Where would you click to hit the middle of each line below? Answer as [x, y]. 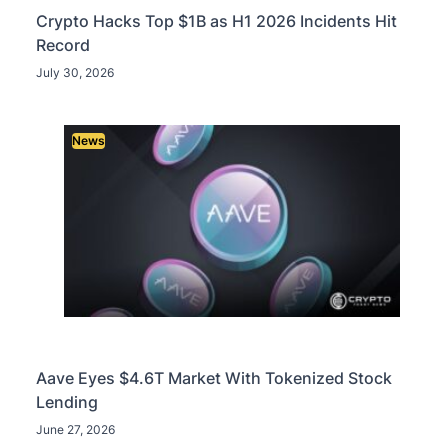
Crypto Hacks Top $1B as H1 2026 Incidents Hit [216, 21]
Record [63, 45]
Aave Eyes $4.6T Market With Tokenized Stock [214, 378]
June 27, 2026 [75, 430]
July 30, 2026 [75, 73]
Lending [67, 402]
